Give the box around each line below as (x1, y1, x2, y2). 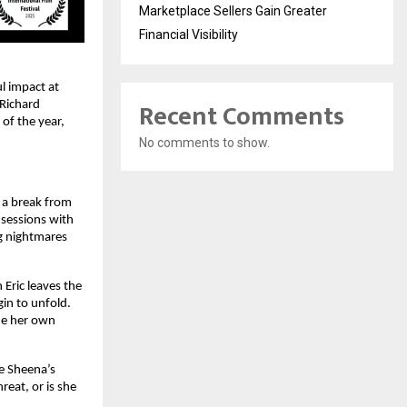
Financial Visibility (139, 26, 238, 42)
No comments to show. (139, 134, 270, 150)
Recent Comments (139, 94, 344, 138)
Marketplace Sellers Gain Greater (139, 3, 327, 18)
